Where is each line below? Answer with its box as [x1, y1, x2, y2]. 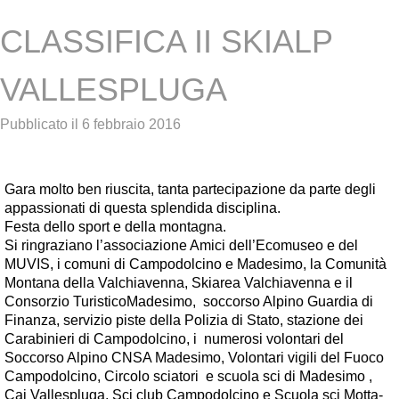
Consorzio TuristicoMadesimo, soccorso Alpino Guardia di [4, 294, 373, 309]
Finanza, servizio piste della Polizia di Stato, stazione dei [4, 313, 363, 328]
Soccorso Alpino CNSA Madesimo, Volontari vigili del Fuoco [4, 350, 384, 365]
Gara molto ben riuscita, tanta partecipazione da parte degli [4, 182, 376, 197]
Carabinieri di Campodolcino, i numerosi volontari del [4, 331, 344, 346]
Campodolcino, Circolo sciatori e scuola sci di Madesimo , [4, 369, 372, 384]
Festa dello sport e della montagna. [4, 219, 226, 234]
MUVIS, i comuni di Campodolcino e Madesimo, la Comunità [4, 256, 387, 272]
